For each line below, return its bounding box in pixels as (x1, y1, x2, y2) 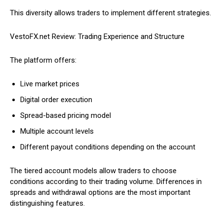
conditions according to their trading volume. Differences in (10, 177, 202, 186)
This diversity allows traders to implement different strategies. (10, 8, 211, 18)
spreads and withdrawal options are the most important (10, 188, 190, 197)
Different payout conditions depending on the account (20, 143, 195, 152)
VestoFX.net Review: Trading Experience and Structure (10, 32, 184, 41)
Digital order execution (20, 95, 92, 105)
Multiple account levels (20, 127, 94, 136)
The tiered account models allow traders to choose (10, 166, 177, 176)
